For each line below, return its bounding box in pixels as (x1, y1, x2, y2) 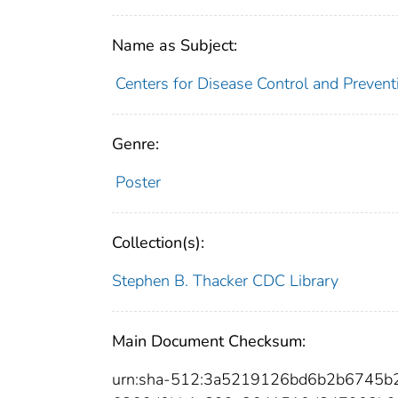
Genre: (112, 133, 159, 155)
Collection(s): (112, 232, 204, 254)
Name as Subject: (112, 35, 237, 57)
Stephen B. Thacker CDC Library (112, 270, 338, 292)
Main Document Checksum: (112, 330, 306, 353)
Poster (115, 171, 161, 194)
